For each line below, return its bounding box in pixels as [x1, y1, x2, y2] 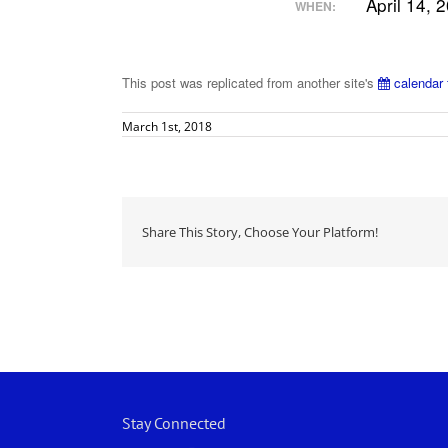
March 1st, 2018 [122, 118, 212, 135]
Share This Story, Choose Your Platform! [142, 223, 378, 241]
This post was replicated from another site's [122, 73, 378, 92]
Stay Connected [122, 413, 226, 433]
